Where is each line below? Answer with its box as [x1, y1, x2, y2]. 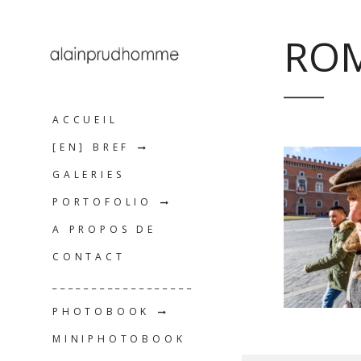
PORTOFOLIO [52, 195, 152, 210]
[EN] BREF [52, 140, 131, 155]
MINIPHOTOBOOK [52, 332, 186, 346]
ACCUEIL [52, 113, 118, 127]
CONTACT [52, 250, 126, 264]
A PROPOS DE [52, 222, 156, 237]
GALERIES [52, 168, 125, 182]
